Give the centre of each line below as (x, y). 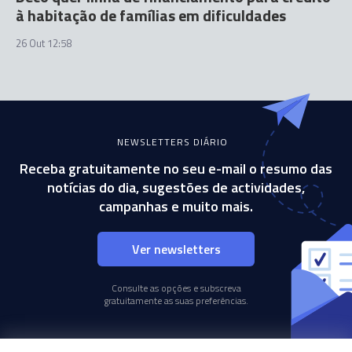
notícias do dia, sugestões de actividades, (176, 187)
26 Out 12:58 (44, 43)
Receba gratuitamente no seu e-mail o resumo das (176, 169)
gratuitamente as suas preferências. (176, 301)
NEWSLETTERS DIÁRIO (172, 142)
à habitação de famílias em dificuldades (151, 15)
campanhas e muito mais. (176, 206)
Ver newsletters (176, 249)
